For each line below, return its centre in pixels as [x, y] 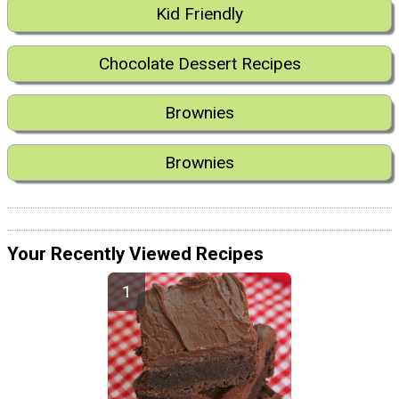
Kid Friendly [199, 14]
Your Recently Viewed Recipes [135, 254]
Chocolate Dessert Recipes [199, 63]
